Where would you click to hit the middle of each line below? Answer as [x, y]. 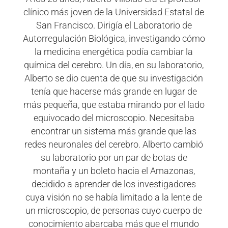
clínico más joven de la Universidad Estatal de [114, 12]
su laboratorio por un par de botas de [114, 158]
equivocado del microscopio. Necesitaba [114, 118]
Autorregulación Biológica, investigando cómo [114, 39]
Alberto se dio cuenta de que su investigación [114, 78]
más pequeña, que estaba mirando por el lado [114, 105]
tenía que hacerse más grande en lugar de [114, 92]
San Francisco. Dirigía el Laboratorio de [114, 25]
